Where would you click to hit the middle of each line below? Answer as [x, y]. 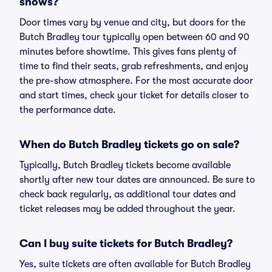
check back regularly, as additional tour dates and [127, 194]
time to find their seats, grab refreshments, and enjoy [134, 66]
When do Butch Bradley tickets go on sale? [129, 144]
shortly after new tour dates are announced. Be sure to [137, 180]
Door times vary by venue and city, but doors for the [132, 22]
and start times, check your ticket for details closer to [134, 95]
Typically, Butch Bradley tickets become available [125, 165]
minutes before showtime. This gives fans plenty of [128, 52]
